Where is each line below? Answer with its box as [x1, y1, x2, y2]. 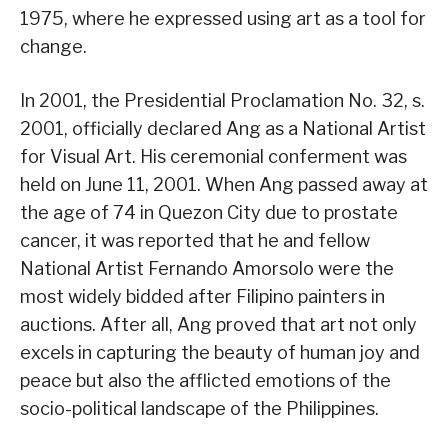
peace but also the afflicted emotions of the [20, 370, 391, 392]
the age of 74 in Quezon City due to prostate [20, 202, 398, 224]
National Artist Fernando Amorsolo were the [20, 258, 394, 280]
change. [20, 36, 87, 58]
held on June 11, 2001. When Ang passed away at [20, 174, 428, 196]
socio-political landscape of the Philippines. [20, 398, 379, 420]
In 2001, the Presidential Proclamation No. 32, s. [20, 90, 425, 112]
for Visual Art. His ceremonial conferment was [20, 146, 407, 168]
